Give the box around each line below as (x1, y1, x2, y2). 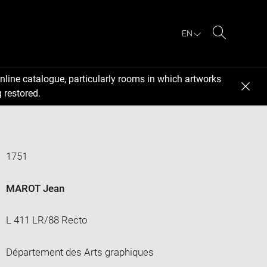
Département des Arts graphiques (5, 246, 154, 258)
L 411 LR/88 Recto (5, 213, 88, 226)
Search (219, 41, 250, 52)
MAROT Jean (5, 182, 64, 194)
